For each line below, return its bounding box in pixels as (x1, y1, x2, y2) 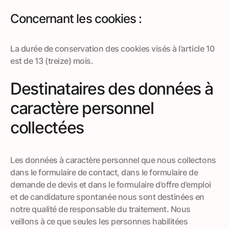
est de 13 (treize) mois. (10, 55, 94, 66)
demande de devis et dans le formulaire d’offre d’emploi (10, 179, 211, 190)
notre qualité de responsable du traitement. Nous (10, 203, 191, 214)
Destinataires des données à (10, 78, 213, 99)
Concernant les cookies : (10, 11, 142, 26)
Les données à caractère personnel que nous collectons (10, 154, 216, 165)
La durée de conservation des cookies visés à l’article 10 (10, 43, 215, 54)
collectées (10, 117, 84, 138)
